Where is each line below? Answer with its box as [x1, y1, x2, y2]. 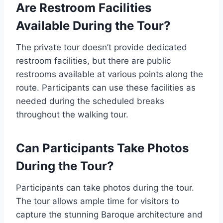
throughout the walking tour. [16, 109, 128, 119]
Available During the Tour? [16, 18, 171, 33]
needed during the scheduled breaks [16, 96, 164, 106]
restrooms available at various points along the [16, 69, 203, 79]
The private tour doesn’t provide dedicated [16, 42, 187, 52]
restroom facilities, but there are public [16, 55, 171, 66]
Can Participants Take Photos [16, 140, 189, 155]
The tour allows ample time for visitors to [16, 196, 179, 206]
